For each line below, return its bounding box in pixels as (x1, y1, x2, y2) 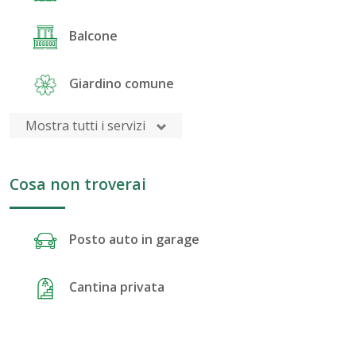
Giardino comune (68, 75, 174, 93)
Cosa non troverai (9, 173, 146, 195)
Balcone (68, 27, 118, 45)
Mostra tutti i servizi (25, 117, 149, 135)
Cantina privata (68, 278, 164, 296)
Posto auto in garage (68, 230, 199, 249)
